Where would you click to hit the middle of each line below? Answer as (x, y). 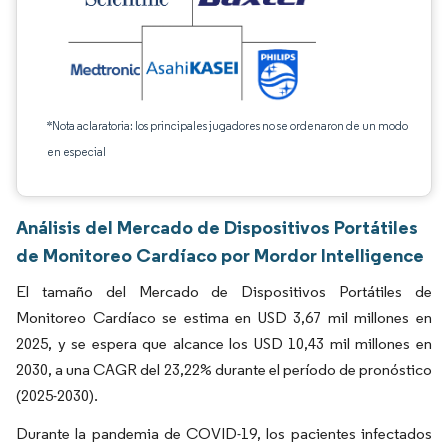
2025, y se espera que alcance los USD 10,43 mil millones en (224, 343)
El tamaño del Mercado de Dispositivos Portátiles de (224, 291)
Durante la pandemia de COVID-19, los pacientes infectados (224, 433)
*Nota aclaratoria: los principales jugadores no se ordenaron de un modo (227, 125)
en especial (76, 151)
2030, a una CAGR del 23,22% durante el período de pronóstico (224, 369)
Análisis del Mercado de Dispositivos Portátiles (217, 227)
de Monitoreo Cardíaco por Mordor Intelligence (220, 255)
